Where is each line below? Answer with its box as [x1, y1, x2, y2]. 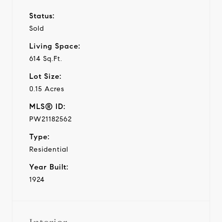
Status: [29, 11, 55, 20]
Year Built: [29, 162, 68, 171]
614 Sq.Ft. [29, 54, 62, 63]
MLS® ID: [29, 102, 65, 111]
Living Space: [29, 41, 80, 51]
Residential [29, 145, 68, 154]
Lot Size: [29, 71, 61, 81]
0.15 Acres [29, 84, 64, 93]
